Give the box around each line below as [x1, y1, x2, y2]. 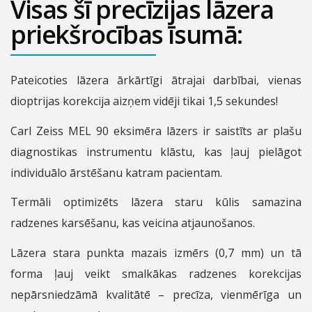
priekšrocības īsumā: [10, 17, 242, 52]
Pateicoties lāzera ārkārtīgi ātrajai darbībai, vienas [10, 72, 302, 88]
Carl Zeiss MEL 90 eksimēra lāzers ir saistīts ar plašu [10, 123, 302, 139]
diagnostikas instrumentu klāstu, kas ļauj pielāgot [10, 143, 302, 159]
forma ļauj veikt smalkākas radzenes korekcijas [10, 265, 302, 281]
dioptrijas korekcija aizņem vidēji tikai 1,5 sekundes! [10, 93, 278, 109]
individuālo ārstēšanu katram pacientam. [10, 164, 222, 180]
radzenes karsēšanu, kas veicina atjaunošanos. [10, 215, 255, 231]
